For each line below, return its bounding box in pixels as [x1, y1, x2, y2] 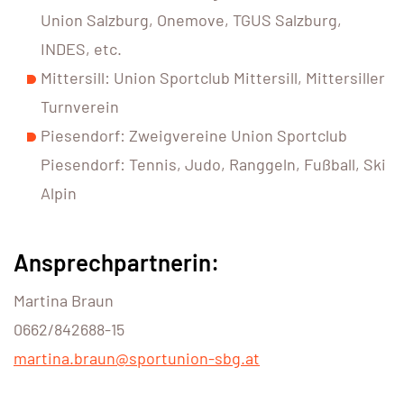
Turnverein [41, 96, 119, 117]
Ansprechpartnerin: [14, 248, 219, 277]
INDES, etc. [41, 39, 122, 60]
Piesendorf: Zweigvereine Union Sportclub [41, 125, 347, 146]
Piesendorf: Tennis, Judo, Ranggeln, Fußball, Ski [41, 154, 386, 175]
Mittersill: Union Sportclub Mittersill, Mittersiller [41, 68, 385, 88]
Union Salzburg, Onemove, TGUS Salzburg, [41, 10, 342, 31]
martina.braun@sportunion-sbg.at [14, 348, 260, 369]
